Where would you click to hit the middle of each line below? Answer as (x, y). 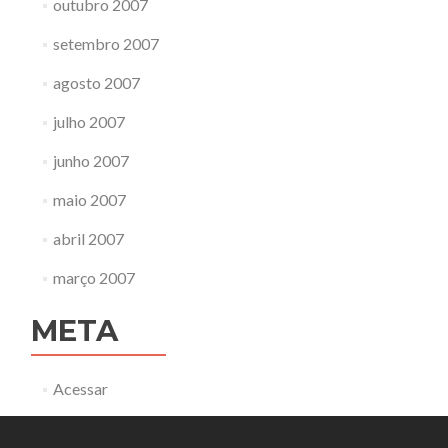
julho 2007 (88, 121)
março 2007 (93, 277)
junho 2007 (90, 160)
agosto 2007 (96, 82)
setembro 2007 (105, 43)
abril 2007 (88, 238)
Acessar (80, 388)
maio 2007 (89, 199)
